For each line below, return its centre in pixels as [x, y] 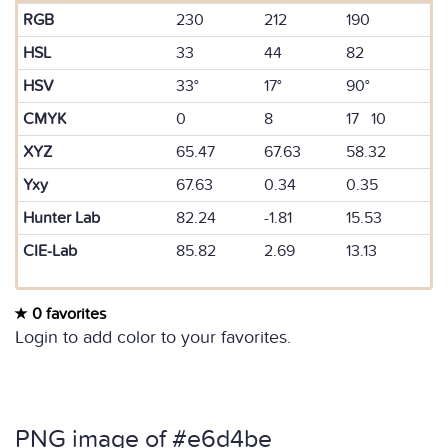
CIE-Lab [50, 251]
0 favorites [67, 314]
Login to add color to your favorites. [153, 337]
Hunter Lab [61, 218]
